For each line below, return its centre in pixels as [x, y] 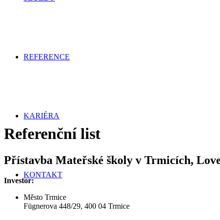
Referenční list [52, 134]
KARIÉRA [41, 116]
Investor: [19, 181]
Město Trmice [45, 197]
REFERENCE [47, 57]
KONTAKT [43, 175]
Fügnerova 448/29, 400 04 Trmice [77, 206]
